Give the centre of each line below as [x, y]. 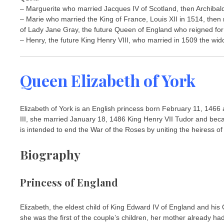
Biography [50, 155]
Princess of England [69, 182]
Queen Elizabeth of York [108, 80]
